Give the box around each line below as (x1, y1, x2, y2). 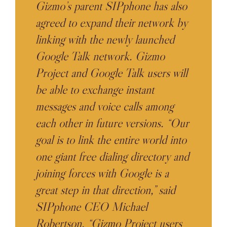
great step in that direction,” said (35, 182, 175, 197)
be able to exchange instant (35, 82, 154, 97)
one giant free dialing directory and (35, 148, 189, 164)
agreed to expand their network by (35, 15, 187, 30)
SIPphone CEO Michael (35, 199, 147, 214)
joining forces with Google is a (35, 165, 169, 180)
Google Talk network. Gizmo (35, 48, 165, 63)
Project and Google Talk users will (35, 65, 187, 80)
